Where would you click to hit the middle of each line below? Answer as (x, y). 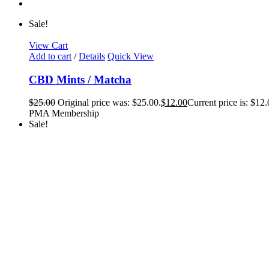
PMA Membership (64, 113)
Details (92, 56)
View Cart (48, 45)
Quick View (131, 56)
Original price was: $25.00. (109, 103)
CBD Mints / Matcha (80, 79)
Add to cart (50, 56)
